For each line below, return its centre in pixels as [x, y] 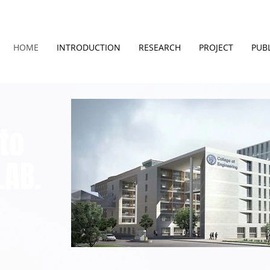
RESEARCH [160, 47]
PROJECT [216, 47]
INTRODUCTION [89, 47]
